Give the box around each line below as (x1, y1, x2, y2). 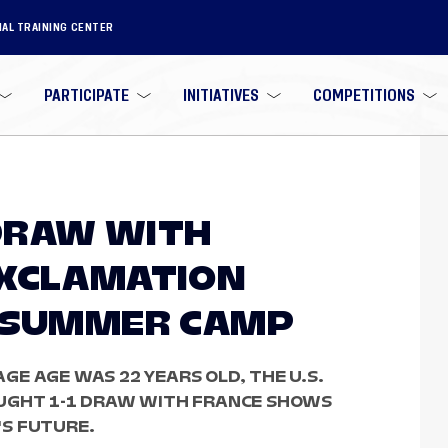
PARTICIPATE (44, 87, 130, 103)
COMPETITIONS (312, 87, 415, 103)
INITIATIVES (182, 87, 259, 103)
